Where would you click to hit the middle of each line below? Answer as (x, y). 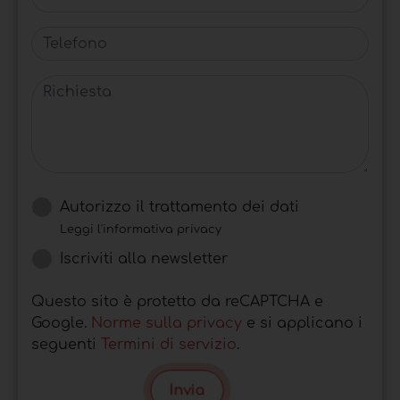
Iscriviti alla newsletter (144, 258)
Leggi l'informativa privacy (141, 229)
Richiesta (65, 84)
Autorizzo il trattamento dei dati (179, 207)
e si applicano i (302, 323)
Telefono (62, 36)
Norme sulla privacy (167, 323)
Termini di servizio (169, 344)
